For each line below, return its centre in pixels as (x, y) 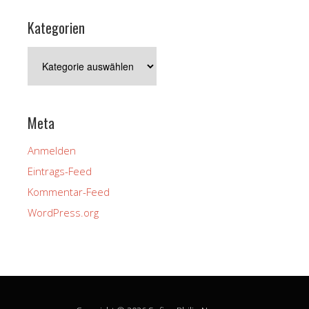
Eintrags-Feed (60, 171)
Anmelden (52, 150)
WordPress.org (63, 212)
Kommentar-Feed (69, 191)
